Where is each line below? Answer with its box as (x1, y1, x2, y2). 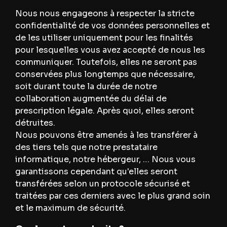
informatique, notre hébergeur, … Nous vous (15, 154, 196, 165)
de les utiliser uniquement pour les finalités (15, 32, 193, 44)
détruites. (15, 118, 55, 129)
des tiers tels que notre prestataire (15, 142, 158, 153)
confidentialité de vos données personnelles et (15, 20, 210, 31)
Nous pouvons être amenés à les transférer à (15, 130, 198, 141)
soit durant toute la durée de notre (15, 81, 157, 92)
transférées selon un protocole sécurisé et (15, 178, 190, 190)
